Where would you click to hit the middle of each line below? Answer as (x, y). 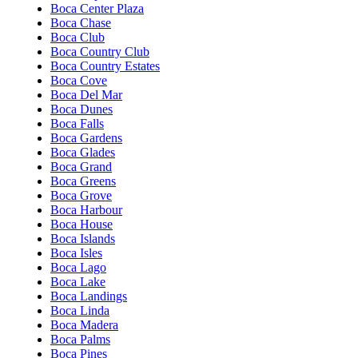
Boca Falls (77, 123)
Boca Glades (83, 152)
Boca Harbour (86, 209)
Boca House (82, 224)
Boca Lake (78, 281)
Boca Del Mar (86, 94)
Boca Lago (78, 267)
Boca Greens (83, 181)
